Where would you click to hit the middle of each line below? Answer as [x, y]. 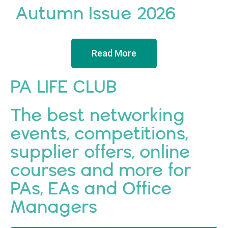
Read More [114, 53]
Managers [54, 208]
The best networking [97, 116]
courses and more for [101, 171]
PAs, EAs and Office [91, 189]
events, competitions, [99, 134]
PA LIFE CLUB [64, 88]
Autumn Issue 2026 [96, 14]
